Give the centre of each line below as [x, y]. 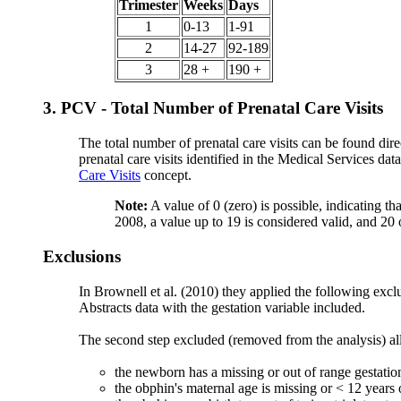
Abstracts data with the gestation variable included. [222, 307]
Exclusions [82, 256]
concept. [166, 175]
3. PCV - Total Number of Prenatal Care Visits [213, 108]
